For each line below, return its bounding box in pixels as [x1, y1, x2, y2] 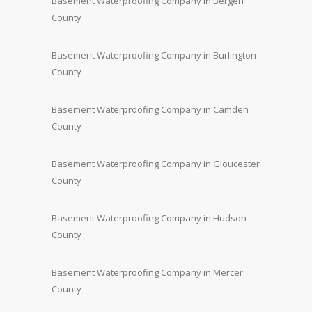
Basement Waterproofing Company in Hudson [52, 211, 247, 224]
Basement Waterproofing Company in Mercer [52, 265, 243, 279]
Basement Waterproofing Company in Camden [52, 102, 249, 116]
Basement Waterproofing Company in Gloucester [52, 157, 260, 170]
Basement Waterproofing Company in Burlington [52, 48, 256, 61]
